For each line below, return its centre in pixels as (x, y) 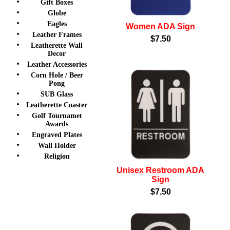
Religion (57, 156)
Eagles (57, 24)
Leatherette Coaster (57, 105)
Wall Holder (57, 146)
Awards (57, 124)
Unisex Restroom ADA (160, 170)
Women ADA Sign (160, 26)
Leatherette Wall (57, 45)
